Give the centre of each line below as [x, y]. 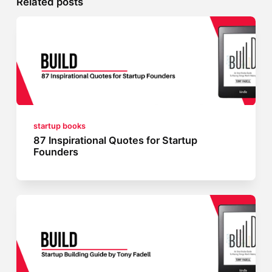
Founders [56, 152]
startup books [60, 126]
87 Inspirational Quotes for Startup [116, 141]
